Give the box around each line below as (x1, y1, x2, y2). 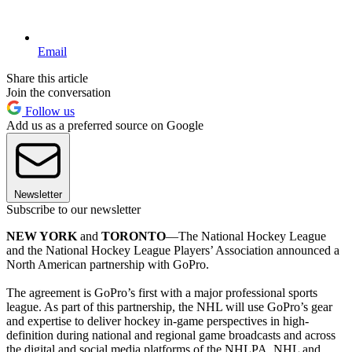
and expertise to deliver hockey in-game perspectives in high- (6, 313, 309, 328)
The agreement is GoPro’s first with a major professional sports (6, 285, 317, 299)
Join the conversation (6, 85, 111, 99)
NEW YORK (6, 229, 77, 243)
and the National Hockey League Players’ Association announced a (6, 243, 339, 257)
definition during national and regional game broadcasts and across (6, 328, 335, 342)
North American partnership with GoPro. (6, 257, 209, 271)
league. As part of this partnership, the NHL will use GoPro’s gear (6, 299, 332, 313)
